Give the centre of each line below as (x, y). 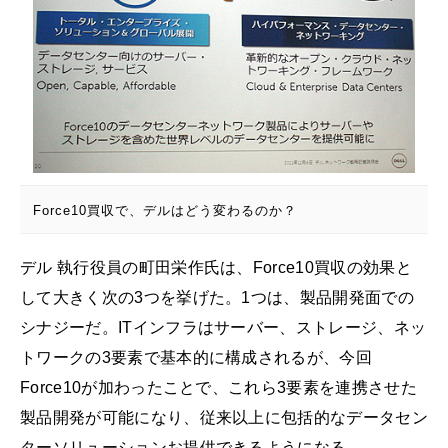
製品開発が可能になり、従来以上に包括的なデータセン (224, 417)
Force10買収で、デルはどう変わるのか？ (164, 210)
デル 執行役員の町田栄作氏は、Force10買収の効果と (216, 267)
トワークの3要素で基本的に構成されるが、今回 (196, 357)
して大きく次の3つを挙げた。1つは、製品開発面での (217, 297)
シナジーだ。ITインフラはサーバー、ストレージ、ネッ (223, 327)
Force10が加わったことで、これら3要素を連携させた (218, 387)
